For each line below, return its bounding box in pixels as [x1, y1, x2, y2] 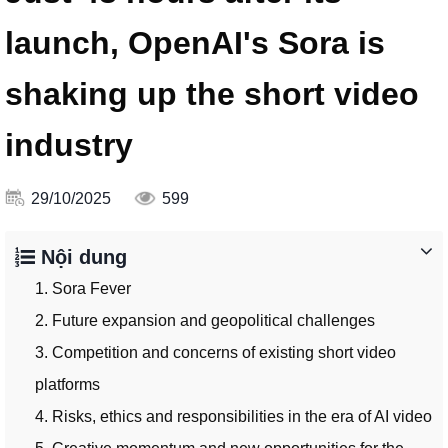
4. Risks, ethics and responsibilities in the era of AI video [35, 408, 432, 426]
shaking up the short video [5, 76, 419, 113]
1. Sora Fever [35, 280, 131, 298]
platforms [35, 376, 100, 394]
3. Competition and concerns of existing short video [35, 344, 396, 362]
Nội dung [35, 246, 127, 269]
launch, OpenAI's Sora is [5, 25, 385, 62]
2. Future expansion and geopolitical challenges [35, 312, 375, 330]
